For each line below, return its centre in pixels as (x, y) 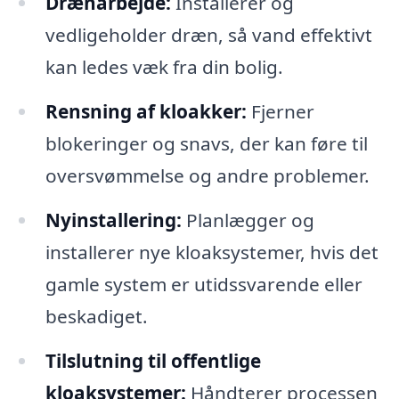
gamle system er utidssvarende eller (204, 284)
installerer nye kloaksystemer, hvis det (212, 252)
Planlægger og (248, 220)
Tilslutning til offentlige (153, 360)
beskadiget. (96, 316)
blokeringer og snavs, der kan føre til (206, 143)
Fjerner (280, 111)
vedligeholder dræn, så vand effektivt (208, 34)
